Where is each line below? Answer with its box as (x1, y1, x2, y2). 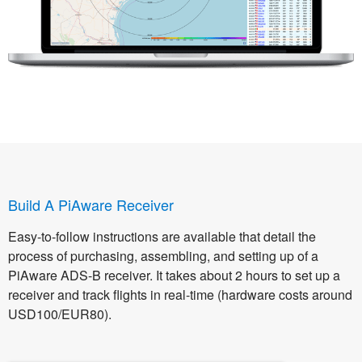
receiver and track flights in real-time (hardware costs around (8, 285, 352, 305)
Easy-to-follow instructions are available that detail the (8, 227, 316, 246)
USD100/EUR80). (8, 305, 112, 324)
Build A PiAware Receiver (8, 194, 174, 216)
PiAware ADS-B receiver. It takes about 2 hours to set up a (8, 266, 340, 285)
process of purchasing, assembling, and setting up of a (8, 246, 318, 266)
